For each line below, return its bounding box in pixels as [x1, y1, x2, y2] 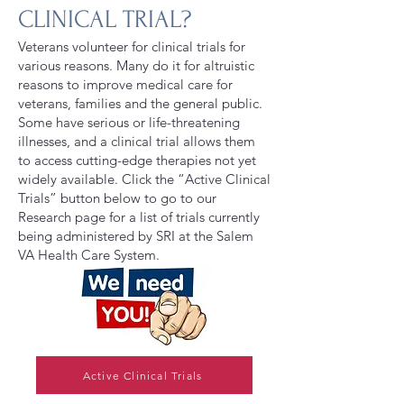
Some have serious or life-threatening [18, 114, 240, 131]
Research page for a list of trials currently [18, 208, 260, 225]
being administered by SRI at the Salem [18, 227, 253, 244]
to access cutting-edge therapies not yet [18, 151, 256, 169]
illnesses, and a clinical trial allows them [18, 133, 255, 150]
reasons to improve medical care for [18, 76, 233, 93]
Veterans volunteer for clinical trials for [18, 38, 245, 55]
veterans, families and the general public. [18, 95, 262, 112]
